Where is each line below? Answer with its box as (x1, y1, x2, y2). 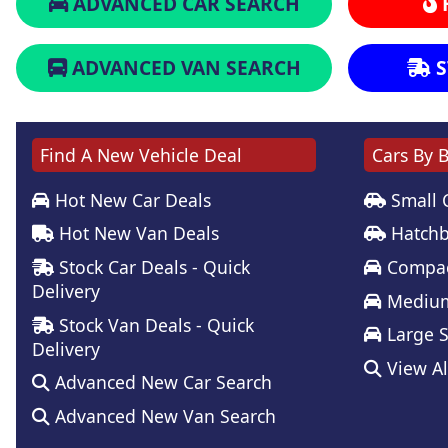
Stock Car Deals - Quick (54, 254, 250, 279)
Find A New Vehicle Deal (40, 142, 242, 167)
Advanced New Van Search (50, 403, 276, 428)
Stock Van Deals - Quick (54, 312, 254, 337)
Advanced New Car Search (50, 370, 272, 395)
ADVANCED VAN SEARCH (66, 53, 301, 81)
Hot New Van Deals (54, 221, 219, 246)
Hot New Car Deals (50, 187, 211, 212)
